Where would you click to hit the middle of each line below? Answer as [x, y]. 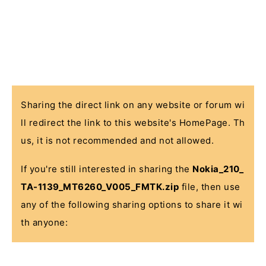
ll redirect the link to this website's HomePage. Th [133, 123]
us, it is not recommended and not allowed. [117, 140]
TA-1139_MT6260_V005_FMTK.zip [100, 187]
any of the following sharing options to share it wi [132, 205]
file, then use [210, 187]
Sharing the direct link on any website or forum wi [133, 105]
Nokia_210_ [218, 169]
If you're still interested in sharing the [107, 169]
